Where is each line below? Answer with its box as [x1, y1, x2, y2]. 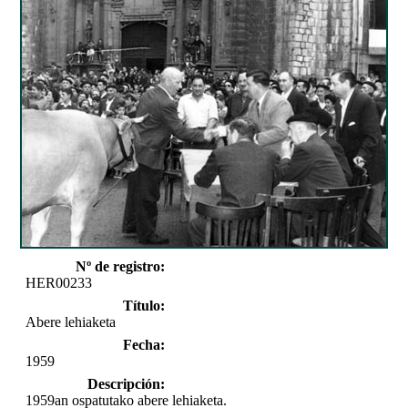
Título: [122, 297, 165, 313]
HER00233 [25, 274, 92, 291]
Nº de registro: [75, 258, 165, 274]
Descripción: [87, 375, 165, 392]
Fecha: [122, 336, 165, 352]
